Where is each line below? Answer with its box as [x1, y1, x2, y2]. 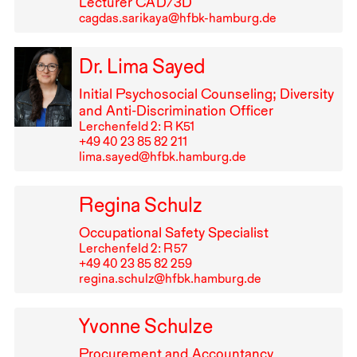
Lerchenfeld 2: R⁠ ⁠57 [78, 240, 187, 256]
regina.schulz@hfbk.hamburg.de [78, 270, 261, 286]
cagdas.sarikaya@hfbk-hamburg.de [78, 10, 277, 26]
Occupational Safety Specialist [78, 223, 269, 241]
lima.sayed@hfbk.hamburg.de [78, 148, 246, 164]
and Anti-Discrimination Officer [78, 101, 273, 119]
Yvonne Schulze [78, 314, 213, 339]
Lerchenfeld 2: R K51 [78, 118, 194, 134]
